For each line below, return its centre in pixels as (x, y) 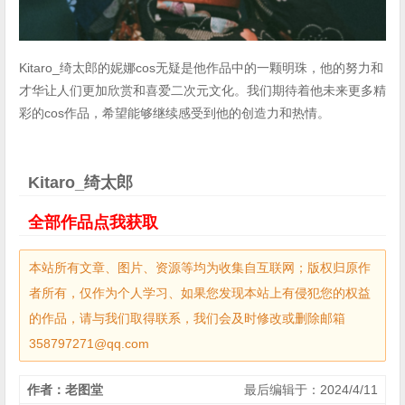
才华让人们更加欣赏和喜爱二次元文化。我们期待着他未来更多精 (202, 91)
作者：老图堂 (65, 390)
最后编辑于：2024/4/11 (311, 390)
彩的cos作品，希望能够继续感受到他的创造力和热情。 (174, 113)
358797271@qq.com (89, 344)
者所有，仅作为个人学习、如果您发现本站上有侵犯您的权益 (200, 293)
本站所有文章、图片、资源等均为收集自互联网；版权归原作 (200, 268)
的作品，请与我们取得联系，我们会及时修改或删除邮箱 (187, 319)
